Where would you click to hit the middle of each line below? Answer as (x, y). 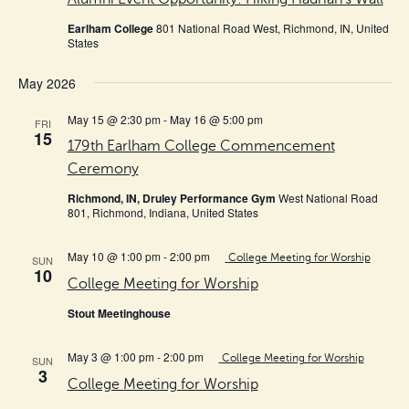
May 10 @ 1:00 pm (114, 256)
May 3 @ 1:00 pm (110, 356)
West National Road (328, 197)
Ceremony (103, 168)
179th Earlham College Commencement (201, 146)
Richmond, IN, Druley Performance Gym (173, 198)
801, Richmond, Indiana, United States (163, 212)
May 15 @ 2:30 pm (114, 119)
